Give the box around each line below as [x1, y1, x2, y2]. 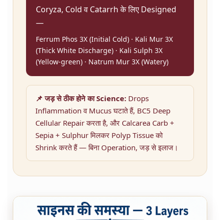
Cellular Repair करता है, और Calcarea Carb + [35, 118, 174, 128]
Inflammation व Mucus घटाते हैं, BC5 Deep [35, 106, 170, 116]
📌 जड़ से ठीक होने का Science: [35, 93, 126, 104]
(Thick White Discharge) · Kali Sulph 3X [36, 46, 163, 55]
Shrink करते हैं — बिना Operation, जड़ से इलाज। [35, 142, 178, 153]
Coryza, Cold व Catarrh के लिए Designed [36, 4, 176, 15]
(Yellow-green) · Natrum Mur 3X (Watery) [36, 57, 168, 67]
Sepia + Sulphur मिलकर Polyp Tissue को [35, 130, 163, 140]
